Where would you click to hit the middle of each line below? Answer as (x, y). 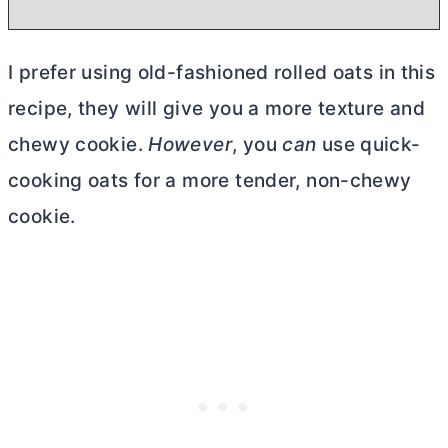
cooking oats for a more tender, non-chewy (210, 180)
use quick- (368, 144)
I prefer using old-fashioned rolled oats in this (222, 72)
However (190, 144)
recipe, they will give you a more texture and (217, 108)
